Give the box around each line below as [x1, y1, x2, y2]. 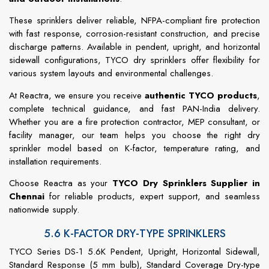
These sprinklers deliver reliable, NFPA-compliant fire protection [9, 14, 260, 28]
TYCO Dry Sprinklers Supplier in [112, 177, 260, 190]
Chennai [9, 190, 44, 204]
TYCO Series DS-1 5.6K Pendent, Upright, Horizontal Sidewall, [9, 244, 260, 258]
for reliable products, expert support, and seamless [44, 190, 260, 204]
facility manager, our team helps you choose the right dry [9, 128, 260, 142]
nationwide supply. [9, 203, 79, 217]
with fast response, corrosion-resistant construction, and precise [9, 27, 260, 41]
